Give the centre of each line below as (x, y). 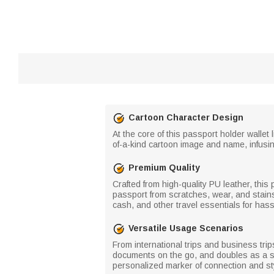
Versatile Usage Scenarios (186, 228)
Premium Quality (164, 168)
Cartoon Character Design (186, 117)
